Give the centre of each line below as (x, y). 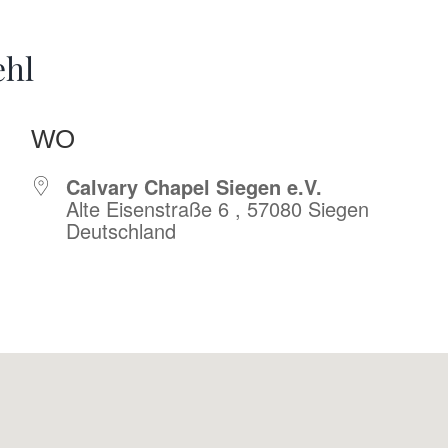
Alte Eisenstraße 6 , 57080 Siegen (218, 209)
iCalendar (182, 311)
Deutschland (121, 231)
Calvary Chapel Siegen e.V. (194, 187)
